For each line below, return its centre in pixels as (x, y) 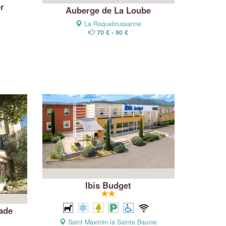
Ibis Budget (108, 185)
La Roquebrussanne (111, 24)
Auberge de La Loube (108, 10)
